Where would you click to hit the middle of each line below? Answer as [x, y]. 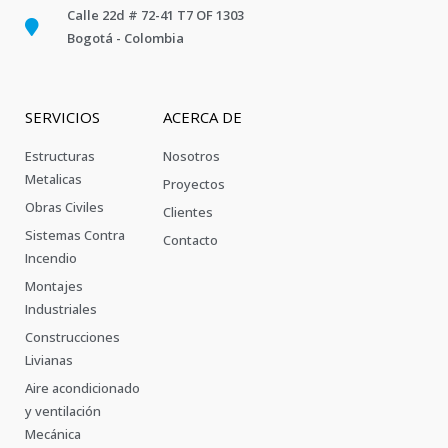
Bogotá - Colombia [125, 38]
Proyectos [193, 184]
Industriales [61, 309]
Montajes [54, 286]
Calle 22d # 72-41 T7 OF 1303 [155, 15]
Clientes [187, 212]
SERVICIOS [62, 117]
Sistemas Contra [75, 235]
